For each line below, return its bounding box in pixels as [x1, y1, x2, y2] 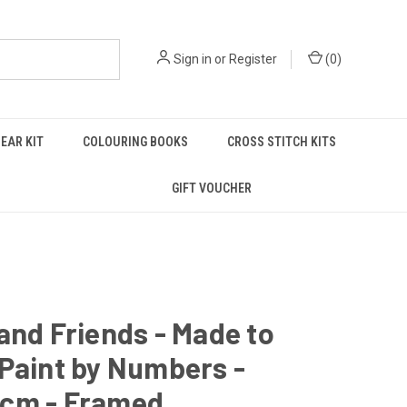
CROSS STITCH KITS [226, 134, 336, 149]
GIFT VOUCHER [172, 181, 253, 195]
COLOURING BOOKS [82, 134, 188, 149]
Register [229, 51, 277, 66]
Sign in [174, 51, 212, 66]
